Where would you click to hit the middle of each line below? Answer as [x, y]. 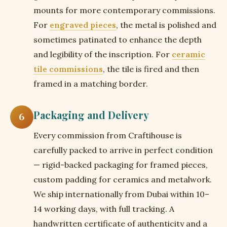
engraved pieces [83, 25]
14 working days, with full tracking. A [104, 209]
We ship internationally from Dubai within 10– [121, 194]
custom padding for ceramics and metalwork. [123, 179]
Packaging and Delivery [91, 115]
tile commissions [68, 69]
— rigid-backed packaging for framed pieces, [121, 165]
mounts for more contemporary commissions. [124, 10]
